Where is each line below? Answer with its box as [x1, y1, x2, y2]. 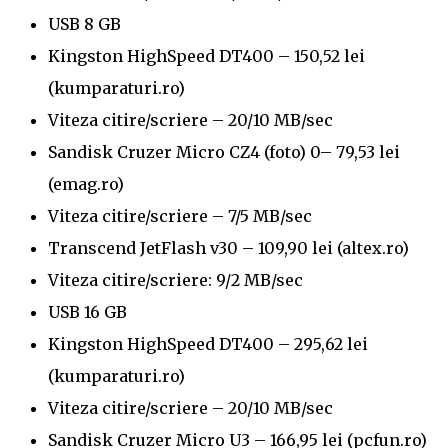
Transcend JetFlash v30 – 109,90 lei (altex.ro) [48, 237, 409, 258]
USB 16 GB [48, 301, 127, 322]
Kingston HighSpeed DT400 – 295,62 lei [48, 333, 368, 354]
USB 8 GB [48, 13, 121, 34]
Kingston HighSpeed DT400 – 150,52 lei [48, 45, 365, 66]
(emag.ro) [48, 173, 124, 194]
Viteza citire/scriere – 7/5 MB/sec [48, 205, 312, 226]
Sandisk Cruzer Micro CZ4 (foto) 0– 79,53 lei [48, 141, 400, 162]
